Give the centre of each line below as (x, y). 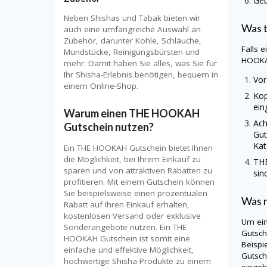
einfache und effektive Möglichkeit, (129, 250)
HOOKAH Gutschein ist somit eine (127, 239)
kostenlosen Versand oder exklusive (132, 216)
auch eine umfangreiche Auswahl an (132, 30)
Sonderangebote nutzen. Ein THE (125, 227)
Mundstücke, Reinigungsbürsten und (132, 52)
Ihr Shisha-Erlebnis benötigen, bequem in (141, 75)
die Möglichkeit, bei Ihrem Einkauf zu (132, 159)
